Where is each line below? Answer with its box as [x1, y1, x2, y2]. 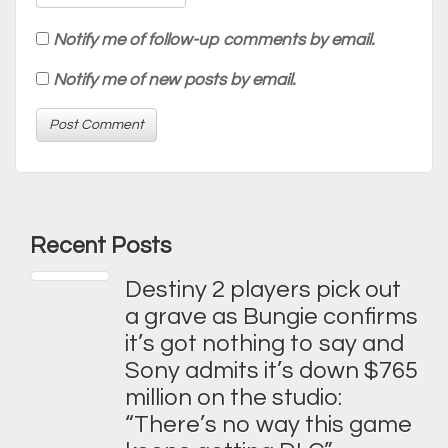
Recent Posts [30, 234, 171, 258]
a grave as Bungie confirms [125, 304, 418, 329]
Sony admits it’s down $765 [125, 358, 418, 383]
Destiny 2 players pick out [125, 277, 401, 302]
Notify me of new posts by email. [53, 71, 295, 89]
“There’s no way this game [125, 412, 412, 437]
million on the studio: [125, 385, 342, 410]
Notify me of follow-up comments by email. [53, 31, 374, 49]
